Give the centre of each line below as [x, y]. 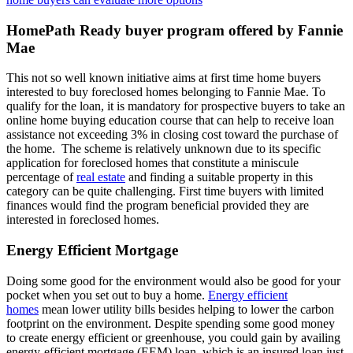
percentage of [41, 177]
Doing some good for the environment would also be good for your [173, 281]
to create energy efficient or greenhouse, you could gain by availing [173, 337]
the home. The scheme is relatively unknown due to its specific [163, 149]
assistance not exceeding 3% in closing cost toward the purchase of [172, 135]
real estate [101, 177]
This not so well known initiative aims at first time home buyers [163, 78]
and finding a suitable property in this [219, 177]
